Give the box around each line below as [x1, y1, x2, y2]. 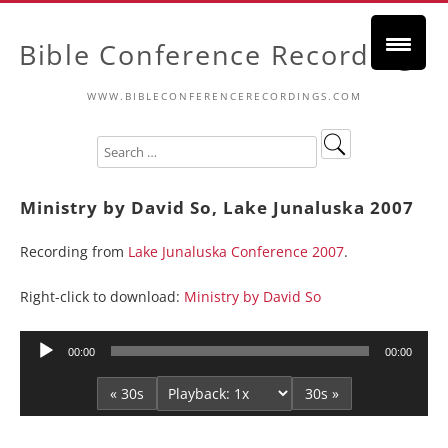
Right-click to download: [20, 287, 184, 306]
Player [19, 356, 60, 375]
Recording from [20, 242, 128, 261]
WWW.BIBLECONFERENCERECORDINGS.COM [86, 89, 362, 103]
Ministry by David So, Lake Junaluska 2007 [20, 195, 414, 219]
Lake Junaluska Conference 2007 [128, 242, 344, 261]
